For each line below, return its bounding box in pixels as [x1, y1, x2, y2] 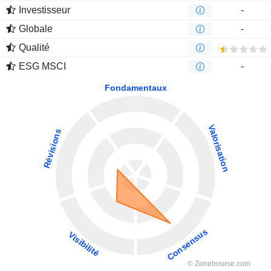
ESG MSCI [19, 61, 66, 71]
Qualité [19, 42, 50, 53]
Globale [19, 24, 53, 34]
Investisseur [19, 5, 70, 15]
